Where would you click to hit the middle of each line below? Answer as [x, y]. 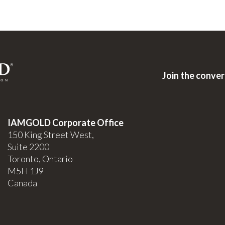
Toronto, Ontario [40, 159]
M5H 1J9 [25, 171]
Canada [22, 183]
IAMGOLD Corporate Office [65, 123]
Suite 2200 [28, 147]
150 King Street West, [50, 135]
